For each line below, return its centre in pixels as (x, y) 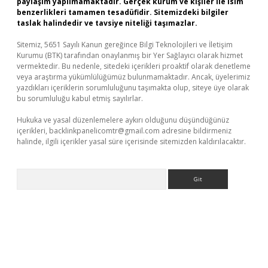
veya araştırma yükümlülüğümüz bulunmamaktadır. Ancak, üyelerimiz (133, 77)
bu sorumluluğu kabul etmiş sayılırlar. (80, 98)
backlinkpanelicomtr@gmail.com (104, 131)
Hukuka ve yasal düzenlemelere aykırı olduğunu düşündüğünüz (123, 120)
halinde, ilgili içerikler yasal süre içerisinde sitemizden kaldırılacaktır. (131, 141)
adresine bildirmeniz (196, 131)
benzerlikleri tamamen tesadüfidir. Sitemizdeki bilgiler (123, 12)
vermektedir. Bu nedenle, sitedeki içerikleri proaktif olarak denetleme (134, 66)
